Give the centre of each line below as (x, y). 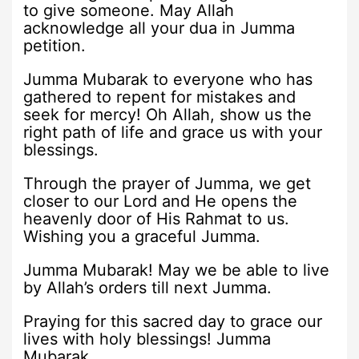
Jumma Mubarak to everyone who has (168, 79)
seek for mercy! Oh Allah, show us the (168, 114)
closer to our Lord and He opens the (161, 201)
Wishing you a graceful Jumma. (142, 236)
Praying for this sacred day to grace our (173, 321)
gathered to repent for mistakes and (160, 97)
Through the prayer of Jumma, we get (167, 183)
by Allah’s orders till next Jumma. (148, 287)
